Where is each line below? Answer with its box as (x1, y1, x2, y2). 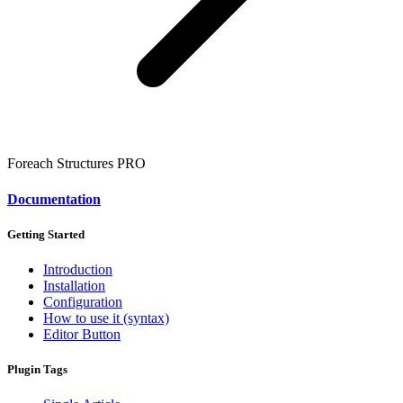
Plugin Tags (7, 363, 67, 377)
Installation (43, 277, 105, 293)
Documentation (7, 191, 101, 207)
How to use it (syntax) (43, 309, 169, 326)
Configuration (43, 293, 122, 309)
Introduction (43, 261, 112, 277)
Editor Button (43, 326, 121, 342)
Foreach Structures (7, 156, 117, 172)
